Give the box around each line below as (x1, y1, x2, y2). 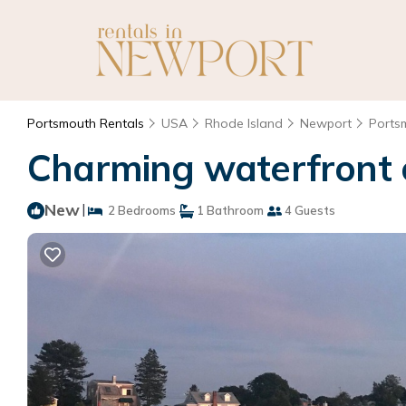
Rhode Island (205, 115, 283, 131)
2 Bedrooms (102, 203, 176, 217)
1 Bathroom (194, 203, 264, 217)
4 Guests (282, 203, 335, 217)
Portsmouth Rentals (27, 115, 148, 131)
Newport (300, 115, 352, 131)
